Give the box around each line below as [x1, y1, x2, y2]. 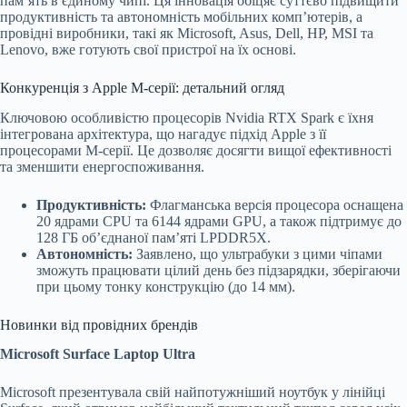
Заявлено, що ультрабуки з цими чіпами [133, 245, 382, 262]
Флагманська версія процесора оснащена [146, 196, 403, 213]
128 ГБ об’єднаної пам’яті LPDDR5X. [36, 229, 271, 245]
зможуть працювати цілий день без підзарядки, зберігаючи [36, 262, 401, 278]
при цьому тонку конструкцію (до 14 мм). [36, 278, 295, 294]
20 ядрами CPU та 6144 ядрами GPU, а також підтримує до [36, 213, 402, 229]
